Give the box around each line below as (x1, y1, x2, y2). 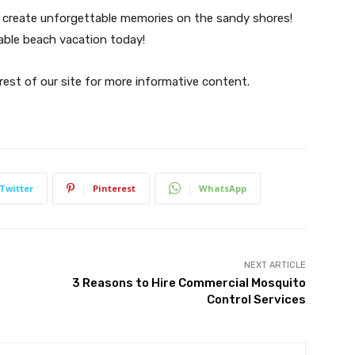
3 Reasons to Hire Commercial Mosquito (71, 275, 306, 290)
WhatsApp (199, 181, 246, 194)
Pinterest (93, 181, 136, 194)
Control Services (206, 292, 306, 307)
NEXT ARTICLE (243, 259, 306, 270)
